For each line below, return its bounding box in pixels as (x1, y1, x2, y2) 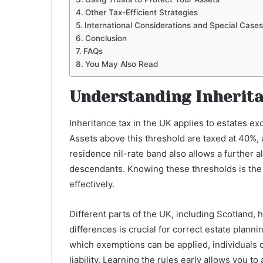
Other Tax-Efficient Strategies (85, 8, 198, 18)
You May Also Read (85, 59, 158, 69)
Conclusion (85, 33, 127, 43)
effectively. (69, 178, 114, 190)
